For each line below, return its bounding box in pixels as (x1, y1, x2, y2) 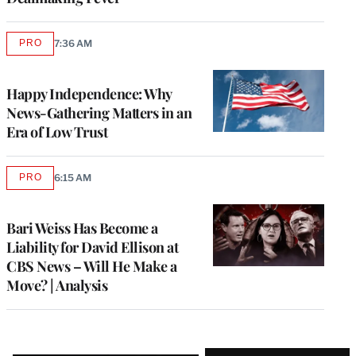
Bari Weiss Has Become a (6, 218, 158, 238)
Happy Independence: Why (6, 83, 172, 103)
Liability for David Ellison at (6, 237, 178, 257)
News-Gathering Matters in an (6, 103, 192, 122)
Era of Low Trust (6, 122, 107, 141)
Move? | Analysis (6, 275, 107, 295)
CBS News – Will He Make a (6, 256, 177, 276)
